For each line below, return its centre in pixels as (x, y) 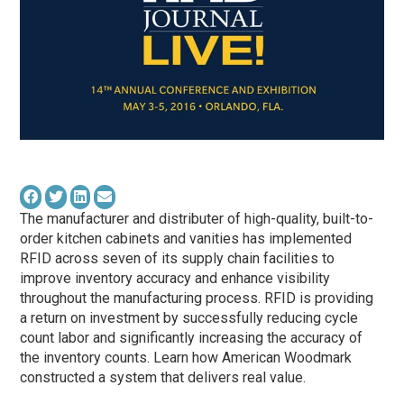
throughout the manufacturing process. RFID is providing (197, 298)
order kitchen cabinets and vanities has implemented (186, 239)
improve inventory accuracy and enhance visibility (175, 279)
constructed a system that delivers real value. (163, 378)
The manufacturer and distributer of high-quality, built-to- (197, 219)
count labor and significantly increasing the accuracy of (192, 338)
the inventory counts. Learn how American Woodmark (186, 358)
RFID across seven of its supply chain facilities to (178, 259)
